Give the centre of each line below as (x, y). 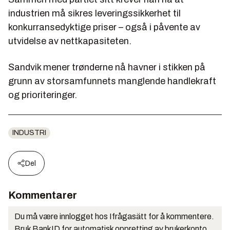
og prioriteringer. (43, 95)
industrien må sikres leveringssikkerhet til (94, 14)
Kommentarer (43, 195)
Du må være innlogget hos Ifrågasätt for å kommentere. (114, 217)
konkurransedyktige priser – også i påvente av (104, 27)
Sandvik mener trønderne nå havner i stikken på (107, 68)
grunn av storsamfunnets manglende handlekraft (112, 81)
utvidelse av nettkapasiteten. (70, 41)
